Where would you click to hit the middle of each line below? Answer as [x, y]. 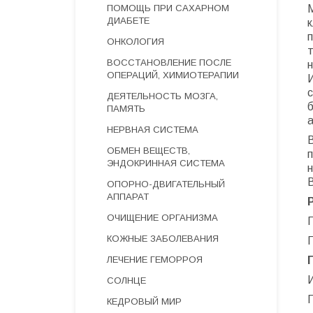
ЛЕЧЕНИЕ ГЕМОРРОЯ [155, 260]
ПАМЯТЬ [126, 109]
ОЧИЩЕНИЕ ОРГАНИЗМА [162, 218]
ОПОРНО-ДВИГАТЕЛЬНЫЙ [166, 184]
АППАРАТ [128, 197]
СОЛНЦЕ [126, 281]
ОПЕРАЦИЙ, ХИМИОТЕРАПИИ [173, 75]
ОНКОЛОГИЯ [136, 42]
